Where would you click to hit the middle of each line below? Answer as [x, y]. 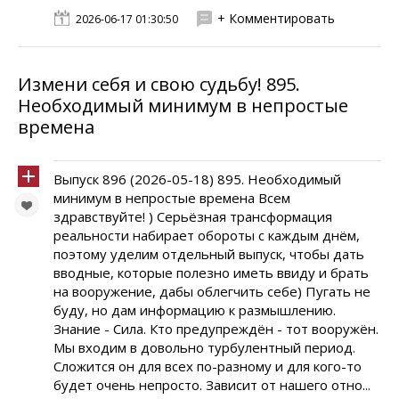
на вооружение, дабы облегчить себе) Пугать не [212, 291]
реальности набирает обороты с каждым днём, [207, 235]
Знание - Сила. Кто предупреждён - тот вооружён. [216, 329]
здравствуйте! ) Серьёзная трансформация [193, 216]
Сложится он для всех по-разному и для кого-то [208, 366]
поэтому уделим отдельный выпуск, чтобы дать [209, 254]
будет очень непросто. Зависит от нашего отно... [212, 385]
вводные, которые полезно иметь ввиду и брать [211, 273]
